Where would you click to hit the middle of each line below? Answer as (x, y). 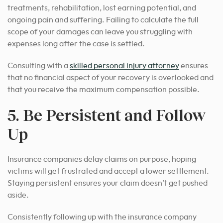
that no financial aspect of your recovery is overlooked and (111, 77)
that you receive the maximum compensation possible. (104, 89)
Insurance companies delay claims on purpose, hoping (102, 159)
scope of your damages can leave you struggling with (100, 32)
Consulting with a (39, 65)
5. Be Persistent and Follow (107, 114)
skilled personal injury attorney (124, 65)
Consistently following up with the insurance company (102, 217)
